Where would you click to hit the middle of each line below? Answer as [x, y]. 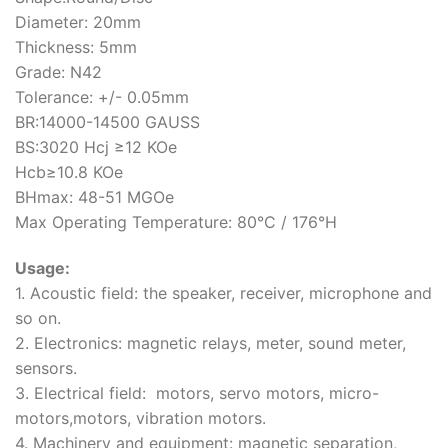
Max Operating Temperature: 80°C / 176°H [176, 221]
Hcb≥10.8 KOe [69, 171]
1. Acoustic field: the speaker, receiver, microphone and [223, 292]
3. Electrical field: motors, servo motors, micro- [197, 392]
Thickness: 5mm [76, 46]
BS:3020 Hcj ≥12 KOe [96, 146]
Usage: [42, 267]
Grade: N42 [58, 71]
